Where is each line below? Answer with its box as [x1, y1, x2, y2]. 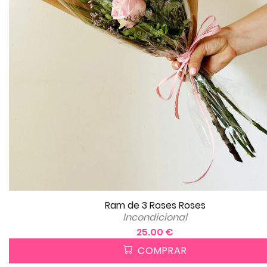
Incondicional [123, 210, 187, 224]
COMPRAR [134, 243, 187, 257]
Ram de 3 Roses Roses [104, 198, 206, 212]
